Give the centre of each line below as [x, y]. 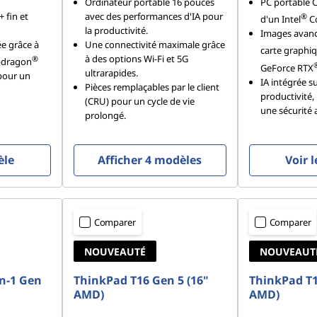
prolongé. [105, 116]
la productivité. [116, 31]
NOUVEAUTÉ [115, 252]
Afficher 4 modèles [150, 160]
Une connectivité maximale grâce [155, 45]
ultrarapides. [111, 73]
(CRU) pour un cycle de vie [139, 102]
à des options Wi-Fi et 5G [136, 59]
